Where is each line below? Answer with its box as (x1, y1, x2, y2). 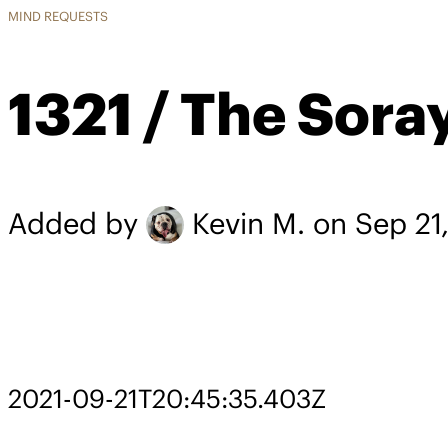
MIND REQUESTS (8, 8, 108, 24)
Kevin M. (184, 205, 314, 243)
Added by (8, 205, 146, 243)
